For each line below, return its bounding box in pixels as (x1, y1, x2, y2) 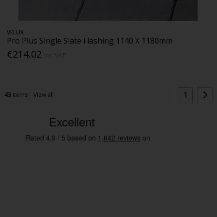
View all (33, 91, 54, 99)
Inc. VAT (44, 51, 66, 60)
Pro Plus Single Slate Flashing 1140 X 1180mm (7, 35, 173, 46)
